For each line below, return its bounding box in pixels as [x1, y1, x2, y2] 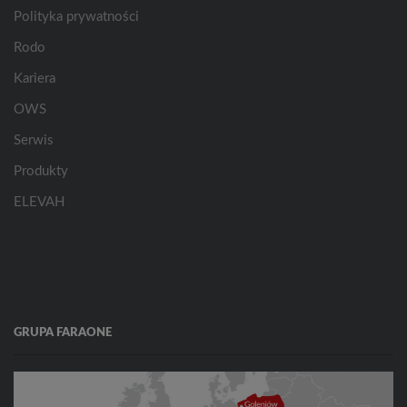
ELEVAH [14, 194, 65, 209]
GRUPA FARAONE [14, 326, 112, 339]
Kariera [14, 71, 55, 85]
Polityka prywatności [14, 9, 139, 24]
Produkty [14, 164, 68, 178]
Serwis [14, 133, 54, 147]
